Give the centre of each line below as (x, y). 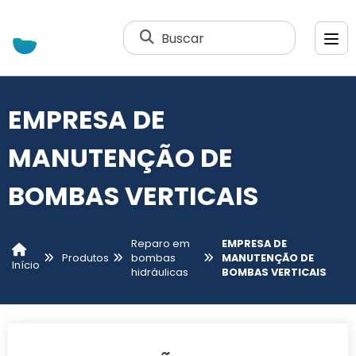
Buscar (183, 38)
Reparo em (161, 243)
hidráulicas (160, 272)
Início (26, 265)
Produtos (85, 257)
